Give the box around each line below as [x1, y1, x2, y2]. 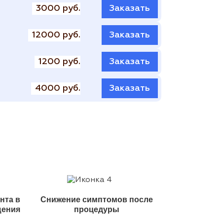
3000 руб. [36, 3, 81, 13]
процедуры [74, 205, 119, 214]
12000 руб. [32, 30, 81, 39]
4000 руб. [35, 83, 81, 93]
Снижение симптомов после [40, 195, 153, 204]
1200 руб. [38, 57, 81, 66]
